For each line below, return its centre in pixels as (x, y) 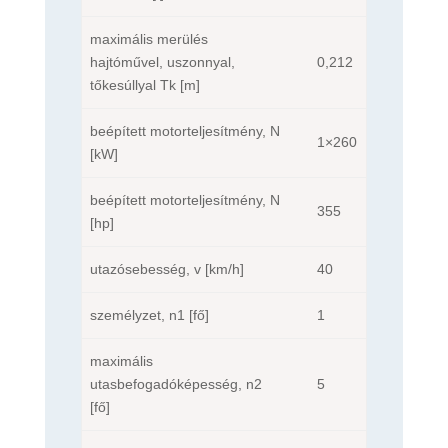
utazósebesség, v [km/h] (166, 268)
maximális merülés (148, 38)
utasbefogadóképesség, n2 (175, 383)
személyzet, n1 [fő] (149, 314)
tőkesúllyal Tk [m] (144, 84)
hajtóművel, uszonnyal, (162, 61)
